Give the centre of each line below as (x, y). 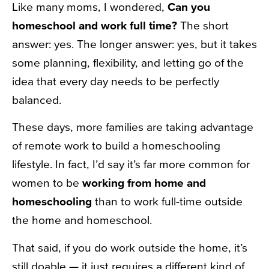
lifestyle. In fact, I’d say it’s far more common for (131, 164)
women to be (47, 183)
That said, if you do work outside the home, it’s (130, 247)
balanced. (38, 99)
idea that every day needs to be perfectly (116, 81)
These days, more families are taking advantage (133, 127)
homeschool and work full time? (95, 25)
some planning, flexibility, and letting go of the (128, 62)
